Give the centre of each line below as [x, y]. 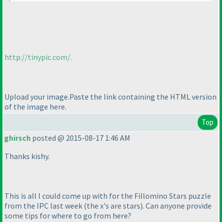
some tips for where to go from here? [68, 216]
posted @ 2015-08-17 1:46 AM [81, 138]
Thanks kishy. [27, 156]
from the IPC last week [44, 206]
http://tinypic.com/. [38, 57]
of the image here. [35, 106]
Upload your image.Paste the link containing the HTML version [111, 96]
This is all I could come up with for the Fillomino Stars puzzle [108, 196]
